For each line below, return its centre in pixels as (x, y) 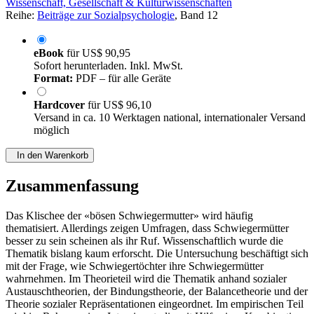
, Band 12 (196, 15)
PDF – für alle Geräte (122, 78)
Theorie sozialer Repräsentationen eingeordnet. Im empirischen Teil (155, 304)
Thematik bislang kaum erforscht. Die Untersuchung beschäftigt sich (157, 254)
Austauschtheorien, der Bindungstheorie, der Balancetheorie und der (157, 292)
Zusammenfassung (72, 186)
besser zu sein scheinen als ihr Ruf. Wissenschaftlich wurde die (144, 241)
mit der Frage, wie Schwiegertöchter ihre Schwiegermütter (135, 266)
